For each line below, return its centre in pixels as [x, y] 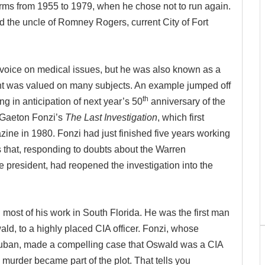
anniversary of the [187, 101]
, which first [181, 117]
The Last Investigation [111, 117]
